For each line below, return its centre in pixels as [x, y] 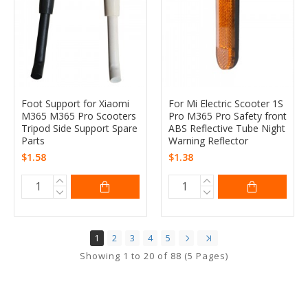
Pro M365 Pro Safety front [227, 115]
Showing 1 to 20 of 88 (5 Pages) [154, 255]
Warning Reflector [208, 140]
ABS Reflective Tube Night [227, 128]
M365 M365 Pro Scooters [79, 115]
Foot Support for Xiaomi [75, 103]
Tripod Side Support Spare [79, 128]
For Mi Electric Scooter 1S [225, 103]
